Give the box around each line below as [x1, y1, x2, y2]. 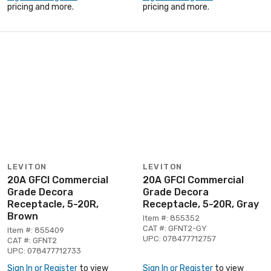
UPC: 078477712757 [143, 233, 216, 243]
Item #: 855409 [7, 225, 64, 235]
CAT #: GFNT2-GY [143, 223, 207, 233]
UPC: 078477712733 [7, 246, 81, 255]
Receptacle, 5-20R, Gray [143, 198, 259, 210]
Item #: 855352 [143, 213, 200, 223]
